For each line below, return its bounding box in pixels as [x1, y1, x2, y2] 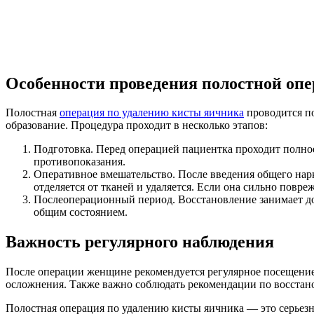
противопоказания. [34, 156, 125, 168]
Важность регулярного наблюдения [6, 233, 274, 252]
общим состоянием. [34, 206, 128, 219]
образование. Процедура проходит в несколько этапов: [6, 119, 268, 132]
